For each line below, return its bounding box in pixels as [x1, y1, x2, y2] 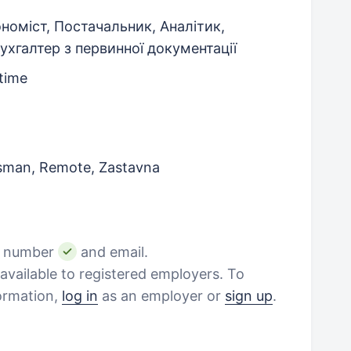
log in [62, 288, 98, 304]
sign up [225, 288, 273, 304]
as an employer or [98, 288, 225, 304]
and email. [77, 244, 148, 260]
